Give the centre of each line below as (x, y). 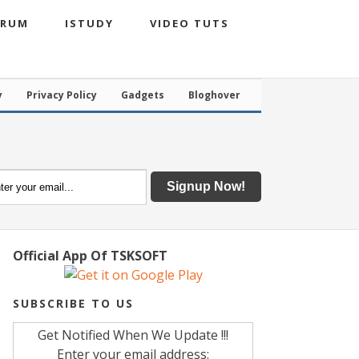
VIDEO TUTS (190, 23)
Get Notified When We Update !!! (133, 335)
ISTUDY (89, 23)
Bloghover (214, 95)
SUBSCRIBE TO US (73, 303)
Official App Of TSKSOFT (90, 256)
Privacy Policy (62, 95)
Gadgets (143, 95)
